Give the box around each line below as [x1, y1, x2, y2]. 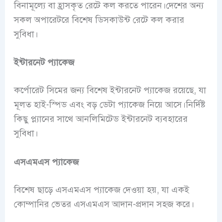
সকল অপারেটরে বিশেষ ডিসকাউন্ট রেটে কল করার [13, 14, 184, 25]
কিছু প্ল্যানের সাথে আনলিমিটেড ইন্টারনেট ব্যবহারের [13, 113, 188, 125]
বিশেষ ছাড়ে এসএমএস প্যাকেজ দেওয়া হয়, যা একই [13, 184, 189, 196]
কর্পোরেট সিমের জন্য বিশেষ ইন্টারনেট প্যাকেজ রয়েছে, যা [13, 85, 206, 96]
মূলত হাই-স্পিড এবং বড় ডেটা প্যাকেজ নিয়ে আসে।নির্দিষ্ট [13, 99, 206, 111]
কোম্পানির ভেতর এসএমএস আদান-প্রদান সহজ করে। [13, 199, 194, 210]
